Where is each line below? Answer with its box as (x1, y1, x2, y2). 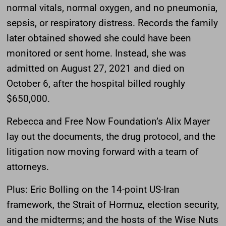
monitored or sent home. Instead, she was (7, 47, 186, 59)
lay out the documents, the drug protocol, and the (7, 130, 215, 142)
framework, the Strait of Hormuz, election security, (7, 198, 219, 210)
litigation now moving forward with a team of (7, 145, 199, 157)
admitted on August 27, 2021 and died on (7, 62, 185, 74)
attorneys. (7, 160, 49, 173)
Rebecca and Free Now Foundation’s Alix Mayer (7, 115, 210, 127)
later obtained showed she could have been (7, 32, 191, 44)
